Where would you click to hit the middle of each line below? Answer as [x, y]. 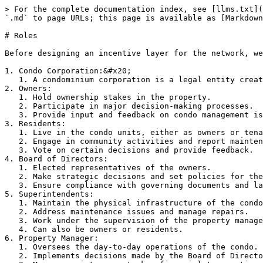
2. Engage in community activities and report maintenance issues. [12, 141]
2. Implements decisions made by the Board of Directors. [12, 256]
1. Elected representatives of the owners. [12, 168]
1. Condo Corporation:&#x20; [68, 71]
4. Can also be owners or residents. [12, 229]
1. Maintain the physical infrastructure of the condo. [12, 203]
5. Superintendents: [49, 194]
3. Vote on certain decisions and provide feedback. [12, 150]
